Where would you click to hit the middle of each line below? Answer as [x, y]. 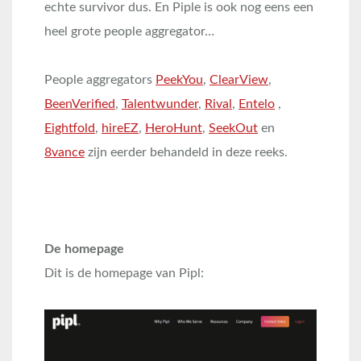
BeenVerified [80, 104]
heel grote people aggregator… [129, 31]
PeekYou [179, 80]
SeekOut [233, 128]
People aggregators [100, 80]
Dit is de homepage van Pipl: [124, 273]
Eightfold [70, 128]
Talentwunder [160, 104]
